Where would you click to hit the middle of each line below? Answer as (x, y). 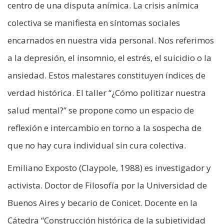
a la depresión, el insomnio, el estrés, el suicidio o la (109, 58)
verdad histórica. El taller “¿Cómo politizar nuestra (107, 93)
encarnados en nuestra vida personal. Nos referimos (111, 40)
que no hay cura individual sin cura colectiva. (97, 145)
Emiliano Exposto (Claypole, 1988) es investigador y (109, 168)
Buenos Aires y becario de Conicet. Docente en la (102, 203)
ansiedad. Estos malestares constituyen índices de (106, 75)
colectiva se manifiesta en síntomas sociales (94, 23)
